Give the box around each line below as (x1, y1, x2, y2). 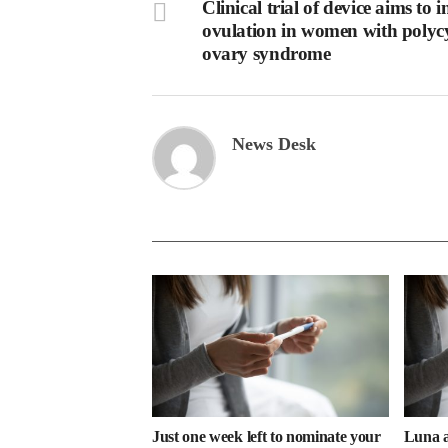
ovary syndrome (202, 43, 331, 65)
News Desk (232, 134, 316, 155)
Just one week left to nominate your (152, 428, 381, 446)
